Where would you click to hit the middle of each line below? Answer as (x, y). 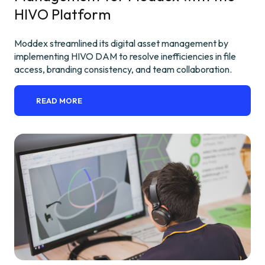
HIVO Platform (62, 14)
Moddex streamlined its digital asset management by (121, 43)
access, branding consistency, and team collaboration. (123, 69)
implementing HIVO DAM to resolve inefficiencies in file (125, 56)
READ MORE (59, 100)
